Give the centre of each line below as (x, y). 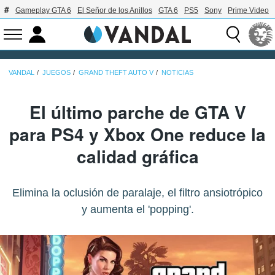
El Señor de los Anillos (115, 10)
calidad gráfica (137, 156)
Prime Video (248, 10)
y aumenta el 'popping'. (137, 209)
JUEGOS (56, 72)
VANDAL (21, 72)
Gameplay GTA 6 (43, 10)
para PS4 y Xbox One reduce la (137, 134)
